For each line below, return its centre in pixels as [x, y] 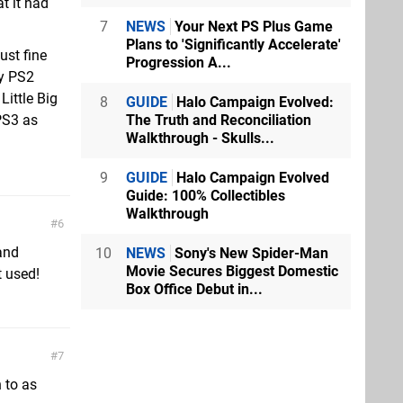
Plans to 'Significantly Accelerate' [233, 45]
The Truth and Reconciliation [219, 120]
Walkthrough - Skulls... [200, 138]
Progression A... [179, 63]
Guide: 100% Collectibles [206, 196]
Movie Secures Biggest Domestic [232, 271]
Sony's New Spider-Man [250, 253]
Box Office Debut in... [194, 289]
